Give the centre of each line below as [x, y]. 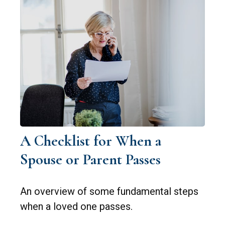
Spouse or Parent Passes [90, 160]
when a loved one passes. [76, 207]
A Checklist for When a [91, 141]
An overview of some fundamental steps [109, 192]
